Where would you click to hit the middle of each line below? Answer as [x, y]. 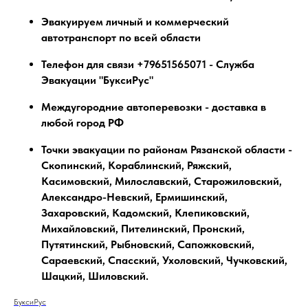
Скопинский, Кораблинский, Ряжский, [136, 165]
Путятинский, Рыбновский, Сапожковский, [148, 244]
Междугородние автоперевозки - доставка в [154, 107]
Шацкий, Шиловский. [95, 276]
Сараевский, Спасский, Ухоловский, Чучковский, [164, 260]
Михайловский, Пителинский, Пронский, [143, 228]
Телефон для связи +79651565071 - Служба [148, 64]
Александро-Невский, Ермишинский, [134, 197]
